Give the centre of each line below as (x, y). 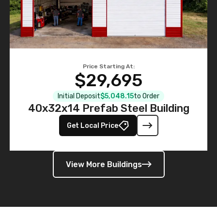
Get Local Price (92, 125)
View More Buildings (104, 164)
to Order (147, 96)
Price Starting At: (108, 66)
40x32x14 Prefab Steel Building (108, 108)
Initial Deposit (79, 96)
